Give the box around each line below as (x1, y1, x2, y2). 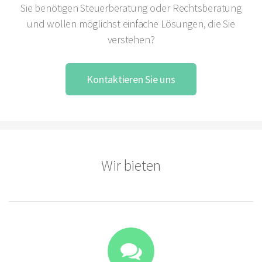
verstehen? (107, 32, 155, 46)
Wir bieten (101, 156, 161, 175)
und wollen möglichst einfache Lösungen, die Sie (27, 16, 235, 30)
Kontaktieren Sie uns (87, 72, 175, 86)
